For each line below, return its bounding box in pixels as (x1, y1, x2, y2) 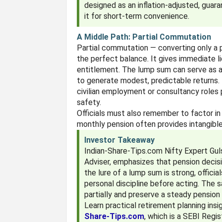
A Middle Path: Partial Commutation (77, 32, 212, 42)
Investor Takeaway (84, 135, 155, 145)
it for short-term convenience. (84, 11, 190, 21)
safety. (77, 98, 102, 107)
